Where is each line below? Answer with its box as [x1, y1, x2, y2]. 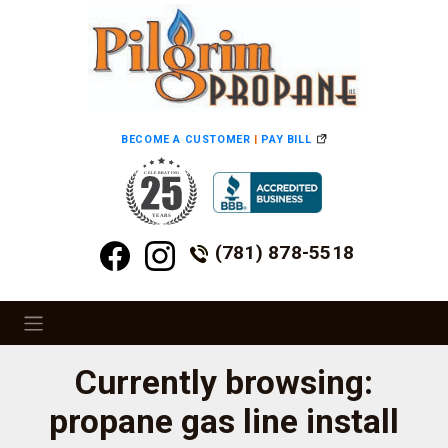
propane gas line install [49, 402, 399, 442]
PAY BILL [261, 132, 312, 146]
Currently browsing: [75, 363, 373, 403]
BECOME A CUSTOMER [121, 132, 251, 146]
